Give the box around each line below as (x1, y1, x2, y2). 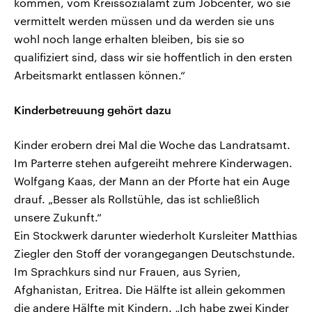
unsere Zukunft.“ (14, 210, 102, 224)
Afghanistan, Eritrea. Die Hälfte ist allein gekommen (14, 283, 286, 297)
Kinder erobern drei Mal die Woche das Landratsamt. (14, 138, 290, 152)
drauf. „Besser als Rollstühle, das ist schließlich (14, 192, 260, 206)
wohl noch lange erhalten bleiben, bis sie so (14, 32, 244, 46)
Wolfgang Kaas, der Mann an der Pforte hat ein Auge (14, 174, 290, 188)
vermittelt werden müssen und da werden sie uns (14, 14, 274, 28)
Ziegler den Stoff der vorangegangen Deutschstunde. (14, 247, 295, 260)
